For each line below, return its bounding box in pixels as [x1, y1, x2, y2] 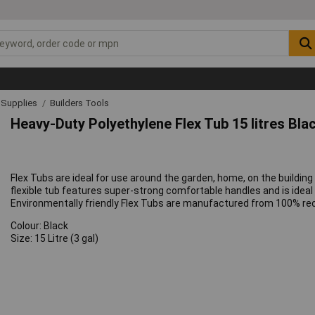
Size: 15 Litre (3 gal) [11, 233, 99, 245]
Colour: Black [11, 220, 69, 232]
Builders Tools [50, 97, 109, 108]
